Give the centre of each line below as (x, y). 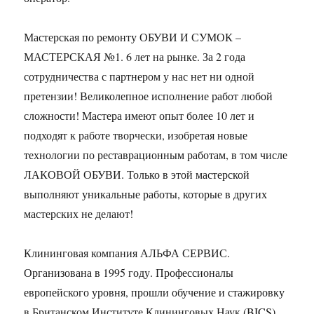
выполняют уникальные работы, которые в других (146, 194)
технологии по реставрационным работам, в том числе (156, 155)
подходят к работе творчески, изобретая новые (136, 135)
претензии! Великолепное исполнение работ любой (149, 96)
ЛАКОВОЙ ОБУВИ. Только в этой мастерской (137, 175)
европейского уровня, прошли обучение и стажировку (155, 292)
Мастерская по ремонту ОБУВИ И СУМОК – (133, 37)
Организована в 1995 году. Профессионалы (129, 273)
